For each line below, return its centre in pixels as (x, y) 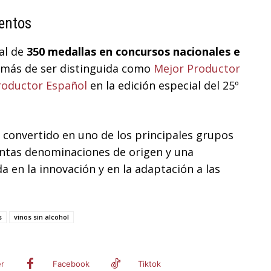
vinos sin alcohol (41, 217)
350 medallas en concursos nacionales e (133, 52)
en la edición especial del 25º (163, 86)
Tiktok (149, 264)
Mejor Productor (197, 69)
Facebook (71, 264)
